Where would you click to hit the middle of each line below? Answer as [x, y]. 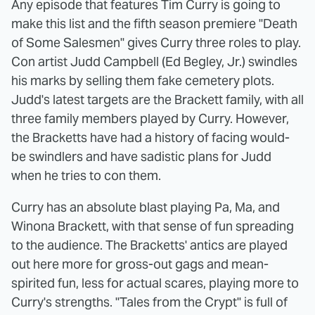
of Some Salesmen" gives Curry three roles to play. [156, 42]
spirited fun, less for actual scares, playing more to [155, 283]
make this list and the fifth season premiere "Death [154, 23]
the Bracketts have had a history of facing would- [150, 137]
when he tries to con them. [86, 175]
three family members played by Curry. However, [150, 118]
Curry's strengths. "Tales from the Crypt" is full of [149, 302]
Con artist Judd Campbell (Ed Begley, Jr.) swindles [154, 61]
